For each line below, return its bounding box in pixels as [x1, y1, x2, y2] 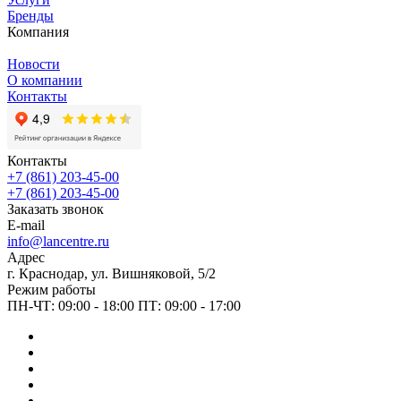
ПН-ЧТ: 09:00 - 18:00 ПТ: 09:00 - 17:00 [7, 297, 241, 313]
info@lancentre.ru [7, 233, 109, 249]
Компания [7, 23, 69, 39]
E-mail [7, 217, 45, 233]
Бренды [7, 7, 54, 23]
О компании [7, 72, 82, 88]
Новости [7, 55, 60, 72]
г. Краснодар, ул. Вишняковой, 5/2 [7, 265, 216, 281]
